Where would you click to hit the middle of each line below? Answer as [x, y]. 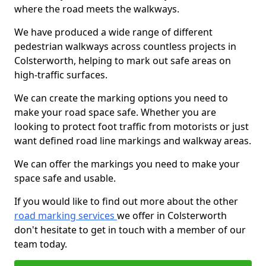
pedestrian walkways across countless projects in [125, 46]
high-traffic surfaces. [61, 75]
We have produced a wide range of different [113, 32]
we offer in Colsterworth [172, 216]
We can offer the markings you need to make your [127, 164]
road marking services [66, 216]
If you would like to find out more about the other [126, 201]
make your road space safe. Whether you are [115, 112]
